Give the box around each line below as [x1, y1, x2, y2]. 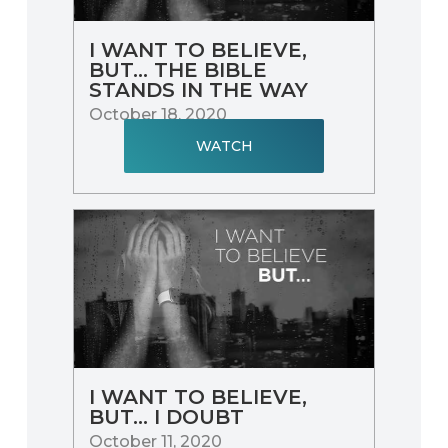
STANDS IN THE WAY [89, 77, 309, 102]
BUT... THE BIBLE [89, 57, 268, 82]
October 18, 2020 [89, 104, 228, 124]
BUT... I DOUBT [89, 404, 245, 429]
